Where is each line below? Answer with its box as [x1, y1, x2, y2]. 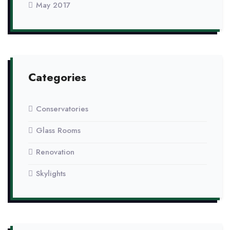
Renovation [36, 146, 74, 158]
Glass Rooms [36, 125, 81, 136]
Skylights [36, 168, 66, 179]
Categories [28, 69, 86, 85]
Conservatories [36, 103, 88, 114]
